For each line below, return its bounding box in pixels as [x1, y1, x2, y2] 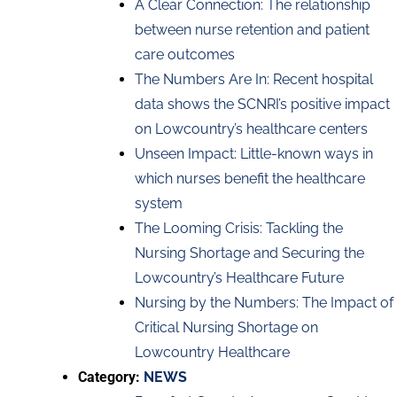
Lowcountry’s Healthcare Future [135, 269, 344, 286]
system [135, 194, 183, 212]
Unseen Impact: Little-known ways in [135, 144, 373, 162]
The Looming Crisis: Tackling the [135, 219, 343, 237]
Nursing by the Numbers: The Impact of [135, 293, 393, 311]
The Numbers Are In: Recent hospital [135, 70, 373, 88]
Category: [78, 368, 144, 385]
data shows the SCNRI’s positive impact [135, 95, 390, 113]
